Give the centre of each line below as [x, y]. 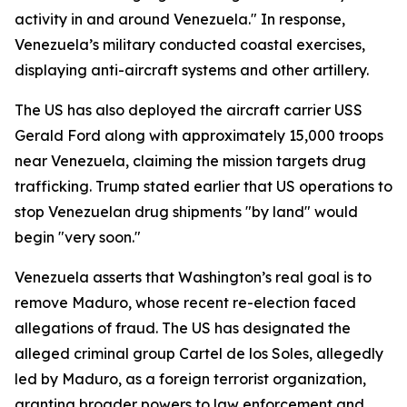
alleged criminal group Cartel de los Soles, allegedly [199, 353]
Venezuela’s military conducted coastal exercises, [190, 45]
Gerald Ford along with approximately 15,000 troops [199, 135]
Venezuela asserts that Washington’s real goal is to [193, 277]
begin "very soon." [78, 237]
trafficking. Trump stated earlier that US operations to [203, 186]
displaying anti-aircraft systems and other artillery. [192, 70]
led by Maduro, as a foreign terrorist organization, [190, 379]
